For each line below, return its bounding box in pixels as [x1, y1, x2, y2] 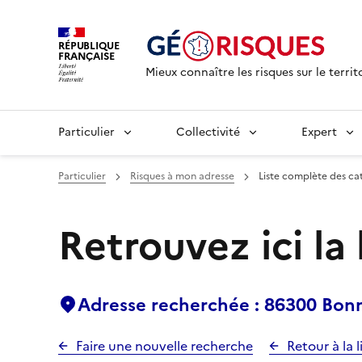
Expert [301, 124, 337, 141]
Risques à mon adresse [130, 169, 234, 183]
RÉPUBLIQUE [58, 37, 120, 53]
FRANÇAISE [58, 48, 115, 64]
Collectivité [176, 124, 240, 141]
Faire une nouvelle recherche [76, 336, 253, 356]
